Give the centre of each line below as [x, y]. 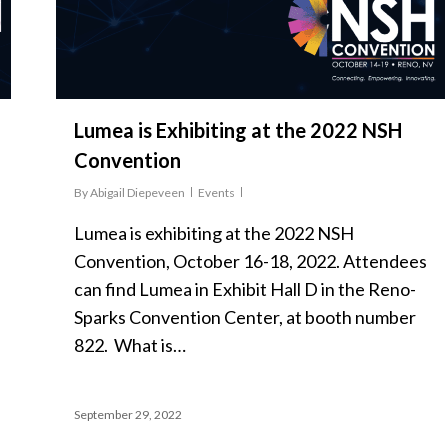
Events [216, 193]
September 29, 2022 [128, 415]
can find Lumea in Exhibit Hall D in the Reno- [245, 289]
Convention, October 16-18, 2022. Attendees [250, 261]
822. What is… [130, 345]
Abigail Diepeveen [137, 193]
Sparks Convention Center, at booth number [245, 317]
